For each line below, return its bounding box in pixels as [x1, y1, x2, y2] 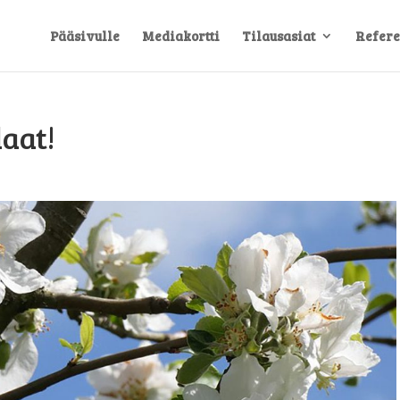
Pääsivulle [50, 27, 120, 45]
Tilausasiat [242, 27, 315, 45]
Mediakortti [142, 27, 220, 45]
